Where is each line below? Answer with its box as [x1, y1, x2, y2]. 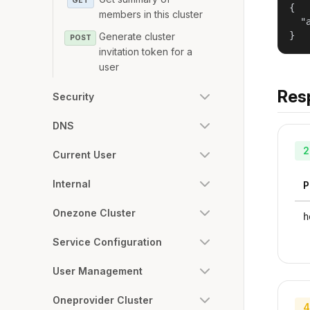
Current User [53, 148, 116, 161]
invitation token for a [99, 45, 193, 57]
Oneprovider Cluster [53, 293, 153, 306]
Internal [53, 177, 91, 190]
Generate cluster [99, 30, 176, 42]
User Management [53, 264, 143, 277]
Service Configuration [53, 235, 162, 248]
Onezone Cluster [53, 206, 136, 219]
